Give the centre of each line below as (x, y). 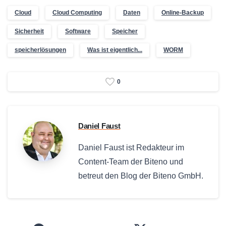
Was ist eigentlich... (115, 50)
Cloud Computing (77, 12)
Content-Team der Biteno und (131, 162)
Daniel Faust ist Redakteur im (131, 148)
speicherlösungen (40, 50)
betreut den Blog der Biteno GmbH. (141, 176)
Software (78, 31)
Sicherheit (29, 31)
